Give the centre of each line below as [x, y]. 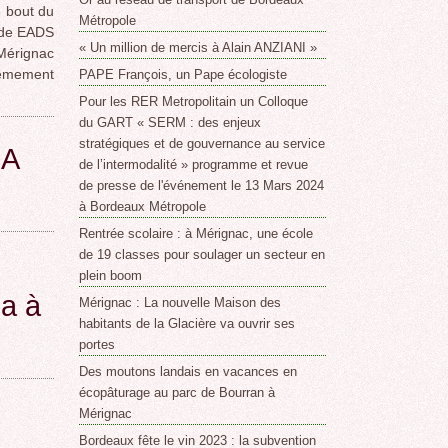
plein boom [111, 276]
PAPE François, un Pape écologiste [183, 75]
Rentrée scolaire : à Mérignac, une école [196, 234]
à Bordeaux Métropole [143, 207]
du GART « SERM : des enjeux [170, 123]
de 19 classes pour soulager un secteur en [202, 255]
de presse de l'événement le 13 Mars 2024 [202, 186]
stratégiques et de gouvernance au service [202, 144]
